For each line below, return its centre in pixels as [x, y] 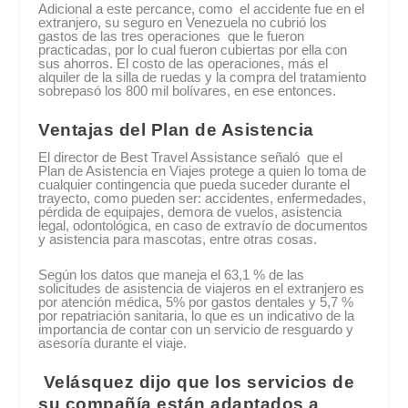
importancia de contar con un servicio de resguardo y [196, 330]
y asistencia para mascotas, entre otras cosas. [178, 240]
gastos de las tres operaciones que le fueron [172, 36]
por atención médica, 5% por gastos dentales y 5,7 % [196, 302]
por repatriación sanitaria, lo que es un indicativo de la [197, 316]
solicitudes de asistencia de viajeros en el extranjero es [202, 289]
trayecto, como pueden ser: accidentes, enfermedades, [203, 199]
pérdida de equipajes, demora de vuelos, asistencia [190, 212]
